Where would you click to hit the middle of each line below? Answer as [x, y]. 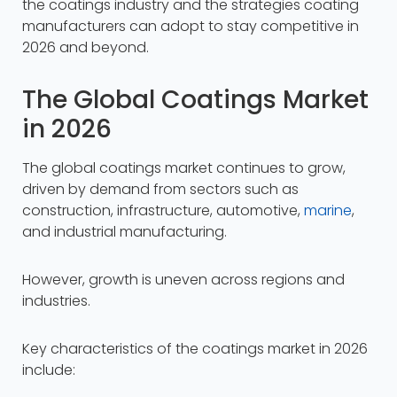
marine [328, 211]
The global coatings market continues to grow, [184, 168]
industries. [56, 301]
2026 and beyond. [86, 48]
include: [49, 370]
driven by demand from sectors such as [160, 190]
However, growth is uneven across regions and [183, 280]
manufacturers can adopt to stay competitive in [191, 27]
